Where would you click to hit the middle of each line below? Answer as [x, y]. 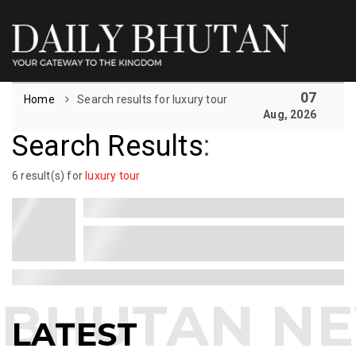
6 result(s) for [49, 175]
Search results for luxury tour [153, 99]
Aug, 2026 [290, 114]
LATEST [75, 334]
